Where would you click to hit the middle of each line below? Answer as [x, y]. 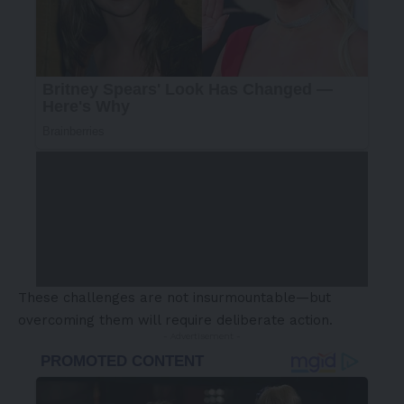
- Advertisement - [202, 336]
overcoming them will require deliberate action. [175, 321]
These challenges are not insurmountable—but [174, 298]
